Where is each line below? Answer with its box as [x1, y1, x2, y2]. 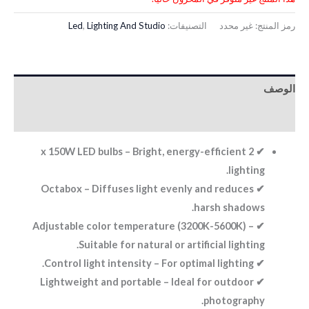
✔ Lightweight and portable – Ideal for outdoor [40, 275, 255, 288]
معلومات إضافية [226, 111, 295, 123]
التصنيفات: [166, 20, 207, 32]
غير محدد [219, 20, 253, 32]
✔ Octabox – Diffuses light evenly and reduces [41, 182, 255, 195]
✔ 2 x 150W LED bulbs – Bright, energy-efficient [41, 145, 247, 157]
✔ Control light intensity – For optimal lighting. [254, 257, 266, 269]
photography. [203, 294, 266, 306]
